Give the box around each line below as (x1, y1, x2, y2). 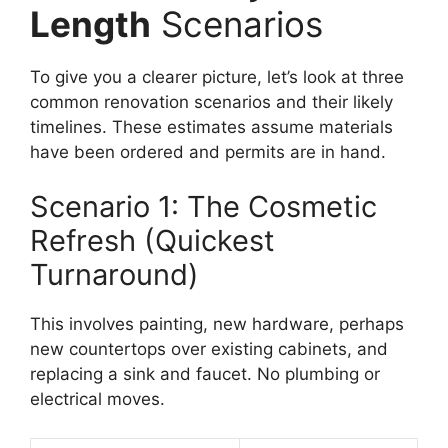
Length (30, 2, 151, 45)
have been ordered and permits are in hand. (30, 141, 386, 162)
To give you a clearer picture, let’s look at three (30, 66, 404, 87)
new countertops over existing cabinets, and (30, 339, 388, 360)
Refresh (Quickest (30, 223, 275, 259)
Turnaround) (30, 257, 199, 293)
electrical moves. (30, 389, 165, 410)
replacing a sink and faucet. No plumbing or (30, 364, 380, 385)
